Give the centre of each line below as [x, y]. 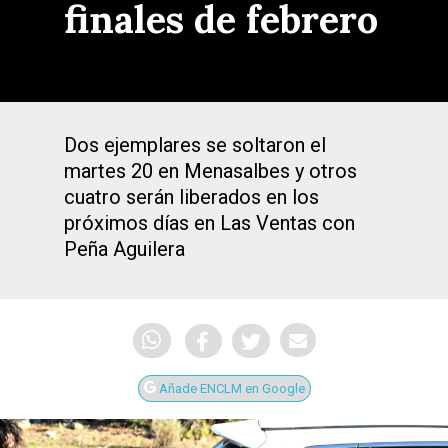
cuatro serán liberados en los [191, 197]
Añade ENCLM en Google [230, 389]
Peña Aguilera [124, 249]
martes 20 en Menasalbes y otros [210, 171]
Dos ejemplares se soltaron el [195, 145]
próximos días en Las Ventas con [209, 223]
